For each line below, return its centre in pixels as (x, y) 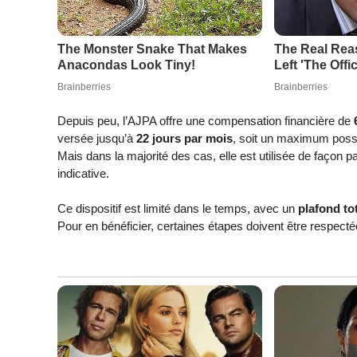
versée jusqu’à (97, 138)
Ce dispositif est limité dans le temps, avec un (178, 209)
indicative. (83, 173)
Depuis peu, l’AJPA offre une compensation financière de (206, 120)
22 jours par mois (184, 138)
